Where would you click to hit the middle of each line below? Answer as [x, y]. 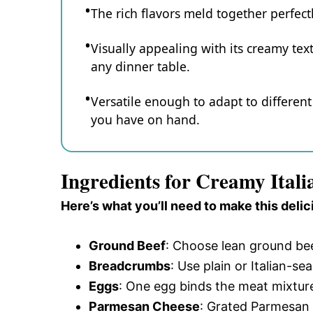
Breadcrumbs [130, 265]
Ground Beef [127, 245]
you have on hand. [145, 120]
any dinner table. [140, 67]
